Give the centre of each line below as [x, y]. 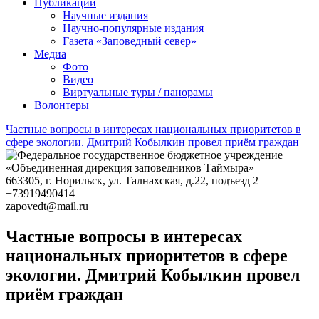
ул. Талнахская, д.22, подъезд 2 [183, 181]
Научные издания [105, 16]
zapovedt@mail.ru [47, 206]
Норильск [79, 181]
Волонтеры [62, 105]
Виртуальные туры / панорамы [138, 93]
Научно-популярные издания [133, 28]
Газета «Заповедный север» [130, 41]
